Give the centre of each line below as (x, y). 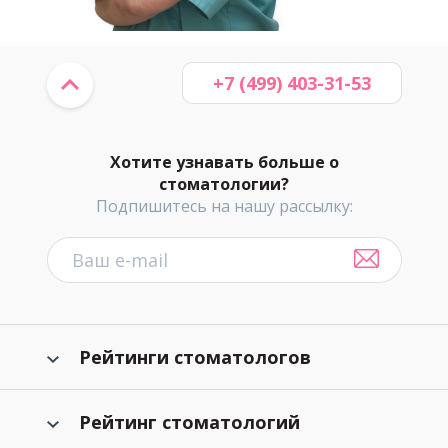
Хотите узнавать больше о (224, 162)
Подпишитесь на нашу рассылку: (224, 206)
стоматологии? (224, 184)
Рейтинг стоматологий (189, 422)
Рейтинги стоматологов (194, 357)
